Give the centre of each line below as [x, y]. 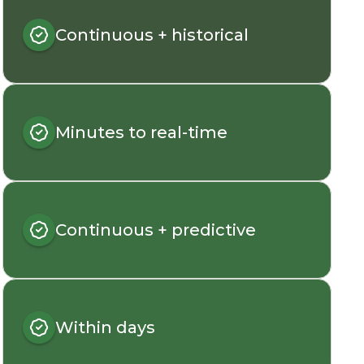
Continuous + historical [152, 35]
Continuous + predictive [155, 230]
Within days [105, 327]
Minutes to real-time [141, 132]
